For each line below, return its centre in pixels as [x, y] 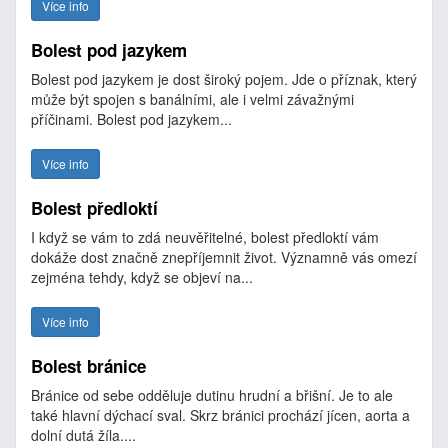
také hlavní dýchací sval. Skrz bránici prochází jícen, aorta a [220, 415]
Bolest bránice [88, 366]
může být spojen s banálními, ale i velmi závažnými [192, 99]
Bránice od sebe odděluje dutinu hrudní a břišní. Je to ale [212, 395]
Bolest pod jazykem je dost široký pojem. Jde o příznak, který [224, 79]
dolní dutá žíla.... [83, 435]
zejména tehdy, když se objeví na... [142, 277]
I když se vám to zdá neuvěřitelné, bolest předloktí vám [205, 237]
